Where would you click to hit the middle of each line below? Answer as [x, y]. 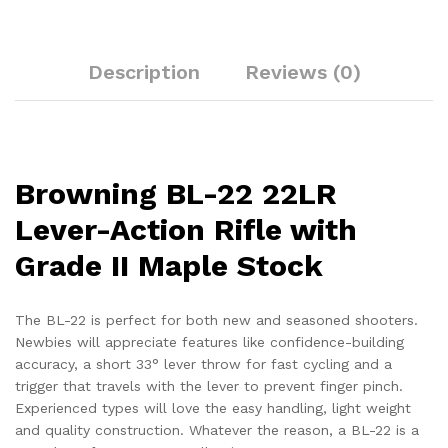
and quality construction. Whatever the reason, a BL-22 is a [217, 429]
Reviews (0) [302, 72]
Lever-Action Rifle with [186, 229]
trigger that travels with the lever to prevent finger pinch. [209, 385]
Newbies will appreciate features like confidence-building [209, 341]
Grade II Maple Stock [169, 265]
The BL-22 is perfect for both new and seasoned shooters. [216, 319]
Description [143, 72]
